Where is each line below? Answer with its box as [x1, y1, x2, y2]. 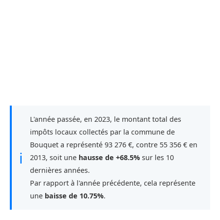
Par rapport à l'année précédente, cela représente [30, 178, 195, 188]
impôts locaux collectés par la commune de [30, 127, 175, 137]
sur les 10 [140, 153, 174, 163]
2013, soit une [30, 153, 79, 163]
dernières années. [30, 165, 90, 175]
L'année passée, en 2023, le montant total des [30, 114, 181, 124]
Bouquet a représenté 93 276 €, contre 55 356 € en [30, 140, 197, 150]
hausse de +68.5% [79, 153, 140, 163]
